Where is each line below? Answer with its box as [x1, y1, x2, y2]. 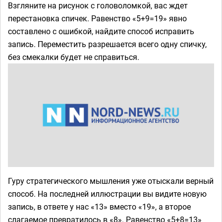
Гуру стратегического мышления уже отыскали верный [8, 175, 214, 187]
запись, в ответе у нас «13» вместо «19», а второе [8, 201, 191, 213]
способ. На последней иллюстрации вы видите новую [8, 188, 207, 200]
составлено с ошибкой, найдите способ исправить [8, 25, 194, 37]
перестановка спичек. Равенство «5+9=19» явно [8, 12, 187, 24]
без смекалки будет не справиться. [8, 51, 139, 62]
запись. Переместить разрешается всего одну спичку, [8, 38, 207, 50]
